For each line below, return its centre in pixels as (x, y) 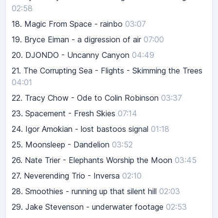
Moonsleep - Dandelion (67, 145)
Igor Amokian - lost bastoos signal (87, 129)
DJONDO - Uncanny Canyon (77, 55)
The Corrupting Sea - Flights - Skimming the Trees (113, 71)
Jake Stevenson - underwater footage (94, 207)
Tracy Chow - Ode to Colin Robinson (92, 98)
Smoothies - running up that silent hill (91, 191)
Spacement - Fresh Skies (70, 114)
